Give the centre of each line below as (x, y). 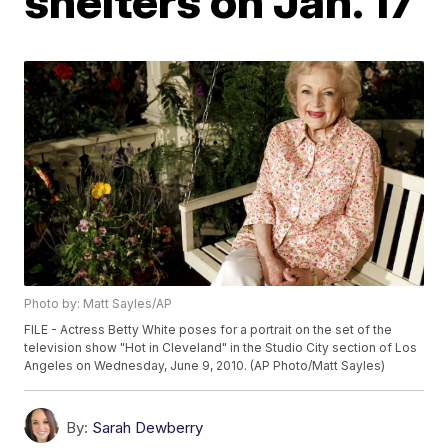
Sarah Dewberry (148, 427)
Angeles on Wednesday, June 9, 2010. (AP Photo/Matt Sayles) (205, 365)
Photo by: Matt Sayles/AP (98, 303)
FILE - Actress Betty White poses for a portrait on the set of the (208, 329)
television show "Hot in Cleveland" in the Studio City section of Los (221, 347)
